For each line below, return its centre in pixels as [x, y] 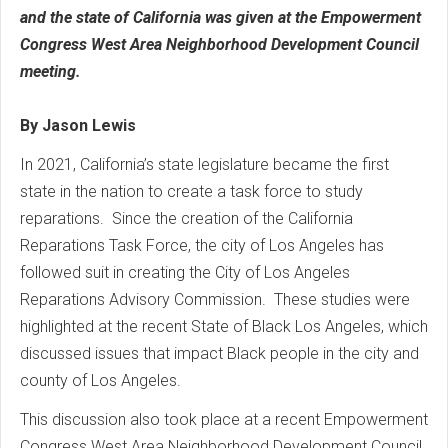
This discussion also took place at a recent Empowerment [224, 419]
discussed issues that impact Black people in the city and [219, 353]
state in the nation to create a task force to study [191, 191]
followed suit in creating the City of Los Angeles [185, 272]
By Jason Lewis [78, 125]
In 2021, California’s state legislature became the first [204, 164]
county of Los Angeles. [100, 380]
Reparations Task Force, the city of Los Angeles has [202, 245]
